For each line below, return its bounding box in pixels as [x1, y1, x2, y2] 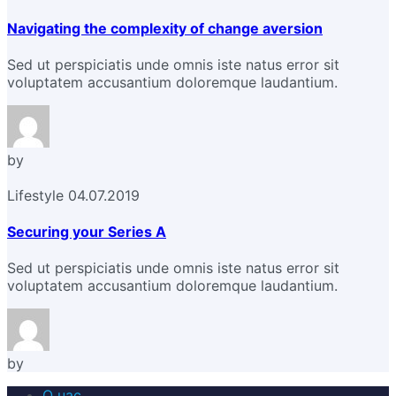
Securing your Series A [7, 223, 166, 241]
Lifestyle [7, 186, 64, 204]
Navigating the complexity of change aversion [7, 19, 323, 37]
